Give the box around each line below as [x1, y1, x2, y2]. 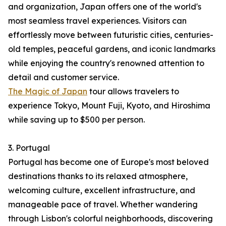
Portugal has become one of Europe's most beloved [8, 157, 209, 167]
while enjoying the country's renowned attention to [8, 58, 204, 69]
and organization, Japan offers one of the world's [8, 2, 201, 12]
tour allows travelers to [87, 86, 179, 97]
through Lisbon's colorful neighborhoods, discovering [8, 213, 213, 224]
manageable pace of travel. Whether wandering [8, 199, 198, 210]
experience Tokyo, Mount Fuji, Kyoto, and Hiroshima [8, 100, 210, 111]
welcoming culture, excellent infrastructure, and [8, 185, 195, 196]
